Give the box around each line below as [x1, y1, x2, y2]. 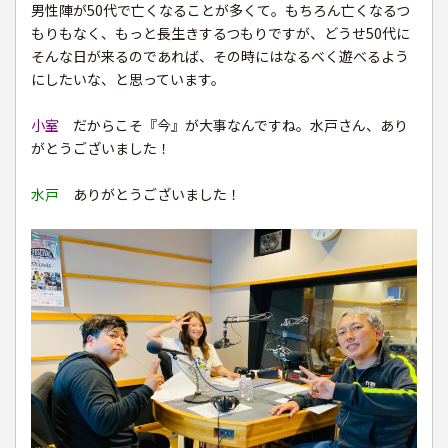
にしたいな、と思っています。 [31, 69, 225, 90]
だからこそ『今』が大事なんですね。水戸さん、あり [59, 115, 408, 136]
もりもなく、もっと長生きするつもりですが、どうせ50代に [31, 23, 410, 44]
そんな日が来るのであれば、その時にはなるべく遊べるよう [31, 46, 409, 67]
